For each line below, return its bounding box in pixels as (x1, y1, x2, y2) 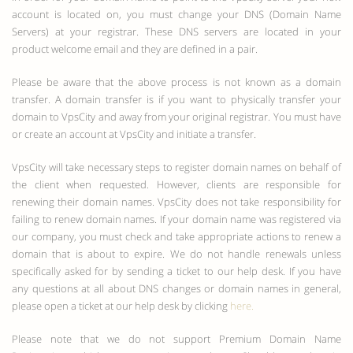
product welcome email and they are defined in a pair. (12, 42, 258, 56)
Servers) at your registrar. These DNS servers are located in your (12, 24, 341, 39)
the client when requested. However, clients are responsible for (12, 177, 341, 191)
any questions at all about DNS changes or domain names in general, (12, 281, 341, 295)
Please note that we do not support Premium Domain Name (12, 332, 341, 346)
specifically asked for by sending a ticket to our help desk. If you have (12, 264, 341, 278)
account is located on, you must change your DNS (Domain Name (12, 7, 341, 21)
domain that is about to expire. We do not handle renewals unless (12, 247, 341, 261)
